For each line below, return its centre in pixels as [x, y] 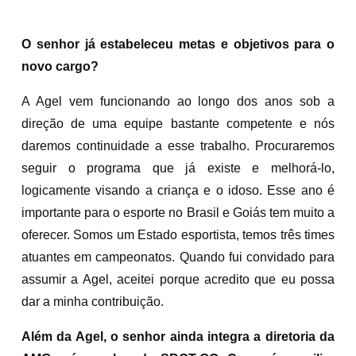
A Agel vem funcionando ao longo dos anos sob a [178, 101]
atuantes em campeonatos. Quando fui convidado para [178, 257]
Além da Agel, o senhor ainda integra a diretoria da [178, 336]
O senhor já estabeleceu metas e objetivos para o [178, 44]
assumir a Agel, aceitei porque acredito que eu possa [178, 279]
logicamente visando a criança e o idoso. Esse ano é [178, 190]
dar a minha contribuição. [93, 301]
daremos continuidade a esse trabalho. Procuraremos [178, 145]
